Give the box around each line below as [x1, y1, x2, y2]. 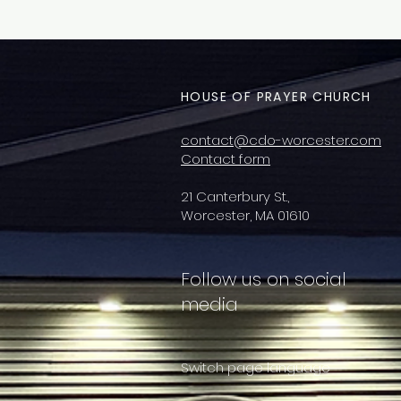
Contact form [181, 149, 270, 168]
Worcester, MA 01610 [181, 206, 310, 225]
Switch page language [181, 358, 330, 377]
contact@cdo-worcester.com [181, 131, 381, 149]
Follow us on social [181, 267, 346, 292]
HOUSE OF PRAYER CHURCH [181, 88, 371, 106]
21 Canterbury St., [181, 187, 289, 206]
